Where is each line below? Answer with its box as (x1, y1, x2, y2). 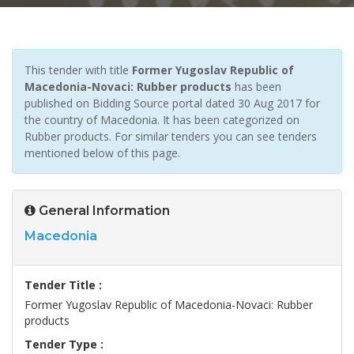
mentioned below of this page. (24, 145, 180, 161)
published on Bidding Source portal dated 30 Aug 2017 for (24, 96, 320, 111)
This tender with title (24, 62, 132, 78)
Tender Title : (24, 277, 102, 293)
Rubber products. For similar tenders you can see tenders (24, 129, 317, 145)
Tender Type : (24, 337, 104, 352)
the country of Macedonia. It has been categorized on (24, 112, 299, 128)
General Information (36, 203, 170, 219)
